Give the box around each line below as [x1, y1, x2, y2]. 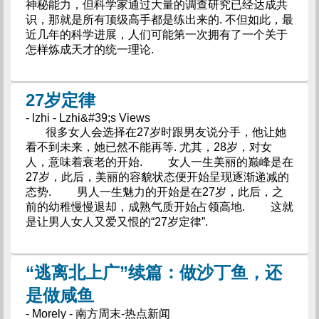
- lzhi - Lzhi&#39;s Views [25, 111, 150, 124]
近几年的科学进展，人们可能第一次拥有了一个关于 [25, 28, 288, 41]
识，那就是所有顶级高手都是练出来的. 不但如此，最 [25, 13, 293, 26]
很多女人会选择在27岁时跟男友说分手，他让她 [25, 125, 286, 138]
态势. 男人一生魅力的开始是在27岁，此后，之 [25, 185, 283, 198]
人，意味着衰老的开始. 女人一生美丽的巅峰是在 [25, 155, 293, 168]
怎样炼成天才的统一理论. [25, 43, 154, 56]
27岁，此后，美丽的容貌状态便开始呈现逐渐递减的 [25, 170, 289, 183]
